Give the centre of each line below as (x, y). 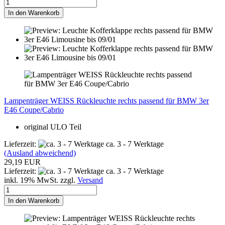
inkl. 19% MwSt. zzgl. (41, 180)
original (37, 127)
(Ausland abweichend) (40, 153)
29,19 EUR (22, 162)
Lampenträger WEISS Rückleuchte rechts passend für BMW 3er (106, 100)
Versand (90, 180)
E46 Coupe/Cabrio (34, 109)
